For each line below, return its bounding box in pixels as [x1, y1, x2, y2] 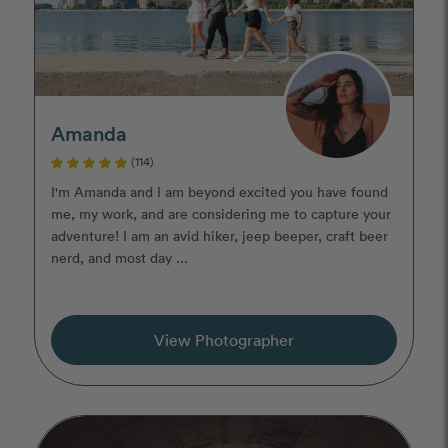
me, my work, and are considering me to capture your [51, 204, 391, 224]
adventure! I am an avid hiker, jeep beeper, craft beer [51, 226, 388, 246]
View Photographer [154, 330, 294, 351]
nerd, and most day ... [51, 248, 188, 268]
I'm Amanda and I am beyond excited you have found [51, 182, 388, 202]
